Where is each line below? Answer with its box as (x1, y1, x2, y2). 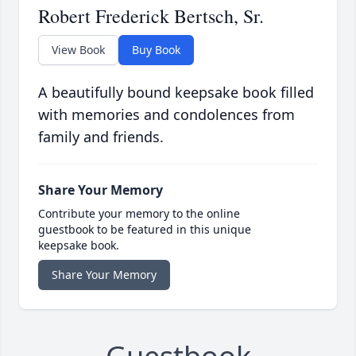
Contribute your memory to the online (38, 206, 240, 222)
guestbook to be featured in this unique (38, 222, 251, 238)
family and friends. (38, 127, 164, 147)
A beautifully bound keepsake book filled (38, 83, 314, 103)
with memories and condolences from (38, 105, 295, 125)
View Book (52, 42, 105, 58)
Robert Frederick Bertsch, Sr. (38, 3, 264, 29)
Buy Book (132, 42, 180, 58)
